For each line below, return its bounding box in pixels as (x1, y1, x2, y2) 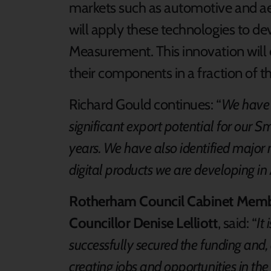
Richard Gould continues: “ (69, 95, 221, 113)
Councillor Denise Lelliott (69, 214, 218, 232)
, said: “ (217, 214, 257, 232)
